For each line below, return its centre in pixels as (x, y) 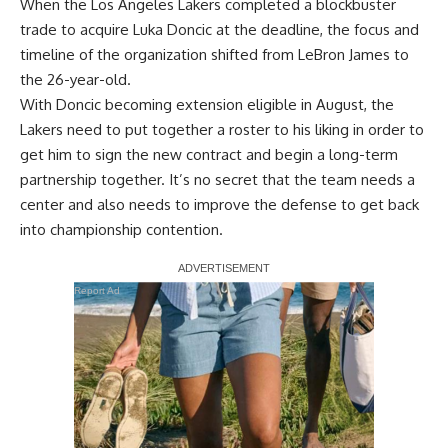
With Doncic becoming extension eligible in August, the (207, 105)
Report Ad (97, 291)
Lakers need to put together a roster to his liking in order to (222, 130)
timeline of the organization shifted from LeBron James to (214, 55)
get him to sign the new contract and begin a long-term (209, 155)
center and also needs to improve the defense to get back (219, 205)
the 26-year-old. (75, 80)
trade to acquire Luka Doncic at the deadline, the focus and (219, 30)
